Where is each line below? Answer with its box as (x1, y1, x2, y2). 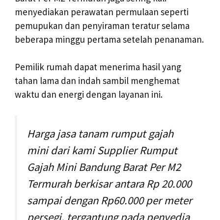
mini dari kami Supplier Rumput (27, 143, 177, 157)
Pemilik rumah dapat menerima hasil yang (15, 61, 181, 73)
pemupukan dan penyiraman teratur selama (15, 19, 190, 31)
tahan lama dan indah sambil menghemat (15, 75, 180, 87)
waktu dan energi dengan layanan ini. (15, 88, 163, 101)
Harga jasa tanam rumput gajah (27, 126, 173, 140)
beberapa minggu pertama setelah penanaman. (15, 33, 204, 45)
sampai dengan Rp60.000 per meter (27, 193, 192, 207)
